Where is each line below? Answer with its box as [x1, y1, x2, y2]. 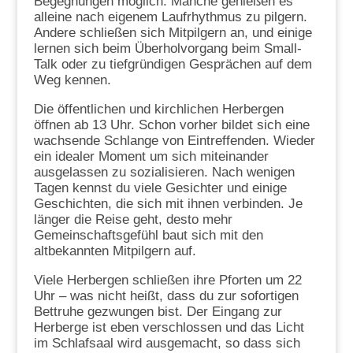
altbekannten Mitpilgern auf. [33, 243, 196, 258]
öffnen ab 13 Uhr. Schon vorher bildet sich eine [33, 117, 310, 132]
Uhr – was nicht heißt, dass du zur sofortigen [33, 288, 299, 303]
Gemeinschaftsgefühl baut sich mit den [33, 227, 263, 243]
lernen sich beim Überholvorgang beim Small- [33, 40, 302, 56]
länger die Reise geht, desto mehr [33, 211, 232, 227]
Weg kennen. [33, 72, 111, 87]
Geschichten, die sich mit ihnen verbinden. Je [33, 195, 303, 211]
